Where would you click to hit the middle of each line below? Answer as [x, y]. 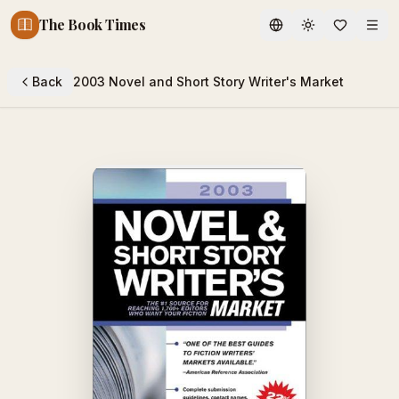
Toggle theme [350, 32]
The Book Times [93, 24]
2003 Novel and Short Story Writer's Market [208, 81]
